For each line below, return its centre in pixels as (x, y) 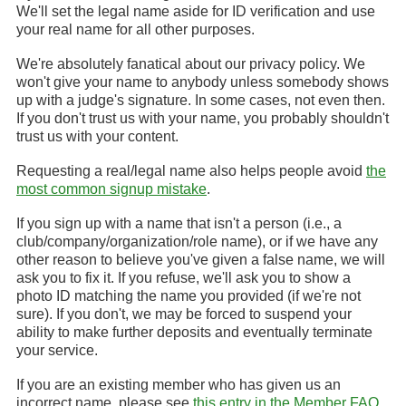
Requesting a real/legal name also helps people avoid (191, 171)
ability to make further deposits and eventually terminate (194, 332)
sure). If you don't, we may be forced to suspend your (184, 314)
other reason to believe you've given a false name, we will (201, 260)
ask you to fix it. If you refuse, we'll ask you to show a (184, 278)
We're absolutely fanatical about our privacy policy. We (191, 64)
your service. (57, 350)
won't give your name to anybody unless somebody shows (203, 82)
